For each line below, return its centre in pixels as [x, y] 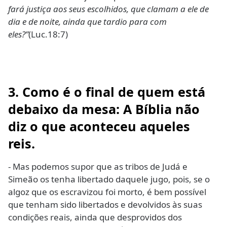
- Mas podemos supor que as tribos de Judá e [98, 167]
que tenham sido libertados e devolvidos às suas [105, 205]
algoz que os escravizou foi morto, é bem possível [107, 192]
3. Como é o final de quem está [107, 92]
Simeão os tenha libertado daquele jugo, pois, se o [109, 179]
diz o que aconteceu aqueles [99, 126]
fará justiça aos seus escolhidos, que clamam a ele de [108, 9]
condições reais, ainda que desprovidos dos [95, 217]
